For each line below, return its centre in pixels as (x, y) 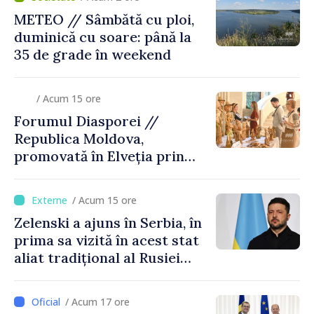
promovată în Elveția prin (99, 156)
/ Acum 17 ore (97, 301)
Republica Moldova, (79, 138)
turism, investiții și (77, 173)
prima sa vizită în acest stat (107, 240)
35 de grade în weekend (93, 54)
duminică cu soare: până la (103, 36)
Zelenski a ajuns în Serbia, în (108, 222)
